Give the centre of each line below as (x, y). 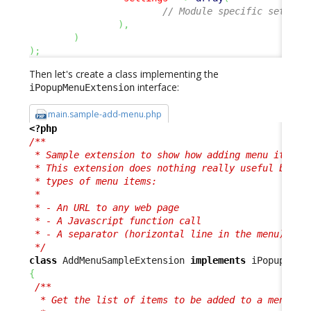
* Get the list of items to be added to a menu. (162, 300)
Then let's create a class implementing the (124, 74)
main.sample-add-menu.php (105, 115)
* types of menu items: (93, 181)
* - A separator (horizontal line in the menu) (157, 234)
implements (218, 260)
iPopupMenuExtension (82, 88)
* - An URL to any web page (104, 207)
